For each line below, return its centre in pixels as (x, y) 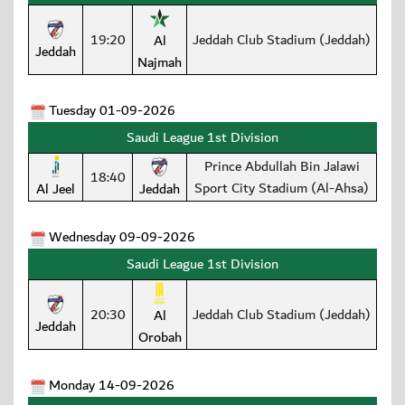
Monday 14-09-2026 (112, 386)
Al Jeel (56, 189)
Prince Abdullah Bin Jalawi (282, 167)
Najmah (160, 63)
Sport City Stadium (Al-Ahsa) (282, 188)
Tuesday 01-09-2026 (112, 111)
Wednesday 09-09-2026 (122, 237)
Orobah (160, 338)
